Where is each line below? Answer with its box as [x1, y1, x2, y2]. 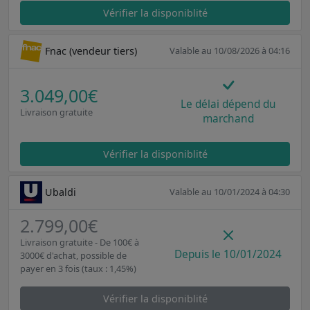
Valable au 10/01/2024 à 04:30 [170, 185, 290, 199]
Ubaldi [45, 185, 76, 199]
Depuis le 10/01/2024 [174, 246, 282, 262]
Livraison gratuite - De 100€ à [20, 235, 139, 248]
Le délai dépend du [180, 96, 276, 111]
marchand [202, 111, 254, 126]
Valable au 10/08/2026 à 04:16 [170, 44, 290, 57]
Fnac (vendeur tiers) [45, 44, 137, 58]
